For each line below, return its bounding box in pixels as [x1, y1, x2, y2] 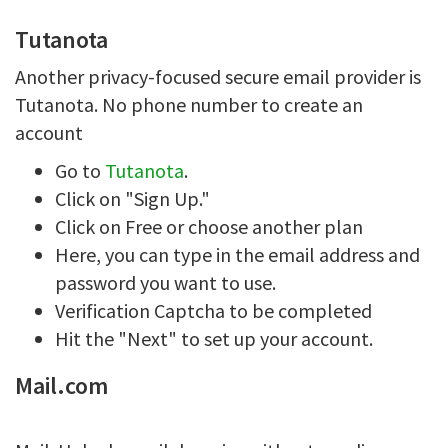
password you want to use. [55, 270, 276, 295]
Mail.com [15, 370, 108, 401]
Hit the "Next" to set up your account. [55, 326, 373, 351]
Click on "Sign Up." [55, 186, 210, 211]
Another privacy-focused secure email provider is [15, 64, 421, 89]
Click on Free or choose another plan [55, 214, 363, 239]
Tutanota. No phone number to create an [15, 92, 363, 117]
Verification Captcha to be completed [55, 298, 372, 323]
